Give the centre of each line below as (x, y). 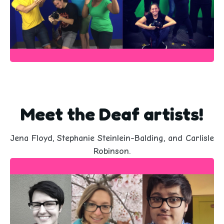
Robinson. (112, 151)
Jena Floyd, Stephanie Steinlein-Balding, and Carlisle (112, 138)
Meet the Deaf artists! (112, 114)
